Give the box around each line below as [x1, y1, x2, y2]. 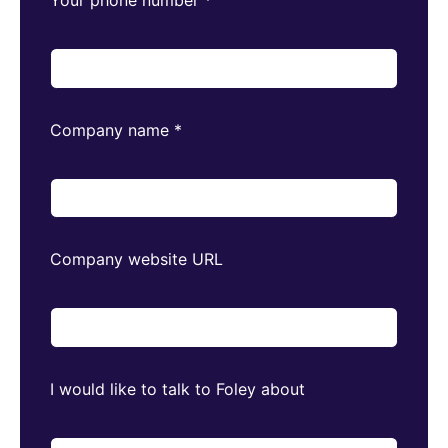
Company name [50, 119, 174, 140]
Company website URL [50, 249, 223, 270]
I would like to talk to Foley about [50, 379, 305, 400]
